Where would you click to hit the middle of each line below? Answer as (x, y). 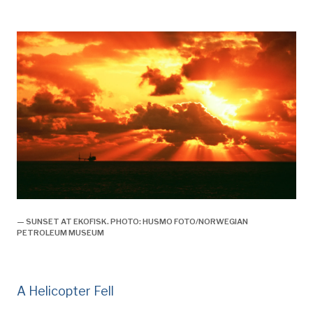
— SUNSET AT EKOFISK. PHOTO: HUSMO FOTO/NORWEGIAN (132, 221)
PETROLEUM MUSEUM (60, 233)
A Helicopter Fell (65, 291)
